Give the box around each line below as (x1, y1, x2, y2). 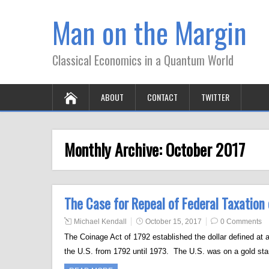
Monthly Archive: (64, 138, 166, 162)
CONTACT (147, 91, 178, 103)
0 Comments (220, 217, 262, 226)
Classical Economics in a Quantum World (52, 51, 234, 69)
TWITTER (201, 91, 229, 103)
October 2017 (166, 138, 245, 162)
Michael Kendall (74, 217, 127, 226)
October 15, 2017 (145, 217, 202, 226)
